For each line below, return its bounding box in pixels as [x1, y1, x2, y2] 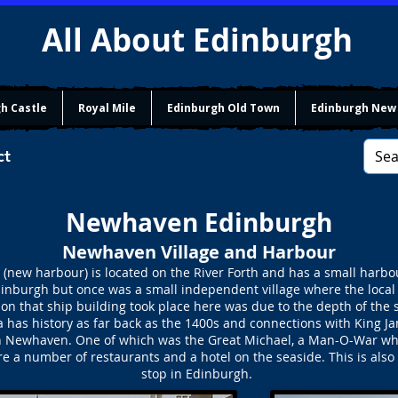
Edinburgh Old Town [167, 100, 280, 115]
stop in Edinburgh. [141, 365, 256, 382]
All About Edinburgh [42, 19, 361, 61]
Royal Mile [78, 100, 136, 115]
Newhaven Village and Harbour [61, 240, 336, 264]
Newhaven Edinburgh [65, 205, 332, 240]
